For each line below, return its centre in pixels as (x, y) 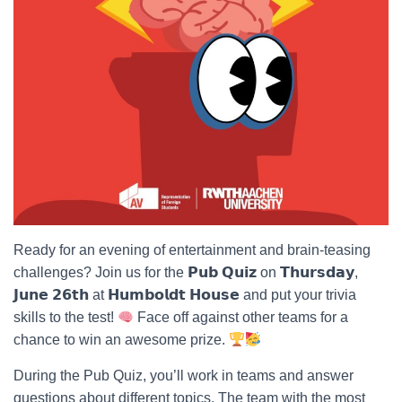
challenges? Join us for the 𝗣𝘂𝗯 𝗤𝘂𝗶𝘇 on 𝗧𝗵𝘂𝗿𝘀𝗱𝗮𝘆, (186, 272)
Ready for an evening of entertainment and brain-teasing (192, 250)
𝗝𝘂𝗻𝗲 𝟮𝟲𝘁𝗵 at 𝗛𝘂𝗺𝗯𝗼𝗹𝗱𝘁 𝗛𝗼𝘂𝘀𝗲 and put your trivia (185, 295)
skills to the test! (66, 317)
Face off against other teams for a (241, 317)
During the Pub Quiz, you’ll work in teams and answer (184, 376)
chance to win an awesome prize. (121, 340)
